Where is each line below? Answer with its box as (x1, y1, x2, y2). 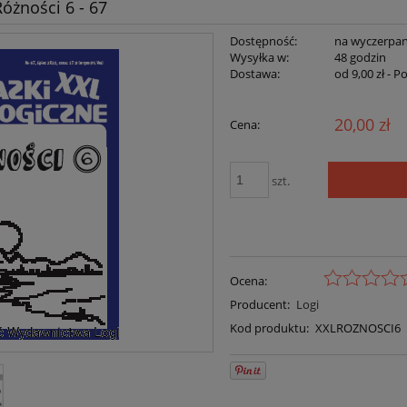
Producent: (230, 295, 291, 313)
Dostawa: (230, 65, 281, 83)
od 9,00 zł (333, 65, 384, 83)
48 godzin (333, 49, 386, 66)
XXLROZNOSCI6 (314, 319, 401, 336)
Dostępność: (230, 33, 298, 50)
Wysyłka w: (230, 49, 290, 66)
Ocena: (230, 272, 268, 289)
